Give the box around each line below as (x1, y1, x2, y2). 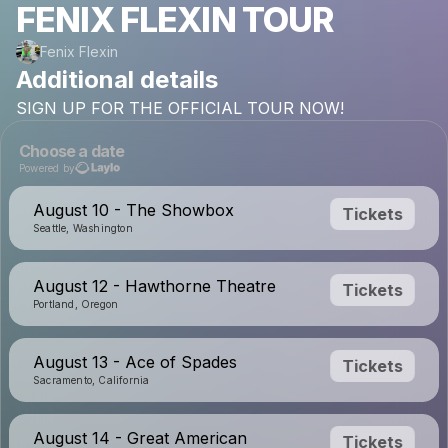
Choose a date (19, 141, 125, 161)
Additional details (16, 65, 218, 94)
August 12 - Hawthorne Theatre (33, 276, 276, 296)
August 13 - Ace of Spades (33, 352, 237, 372)
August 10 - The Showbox (33, 200, 234, 220)
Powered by (19, 161, 75, 174)
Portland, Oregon (33, 298, 119, 310)
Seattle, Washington (33, 222, 133, 234)
